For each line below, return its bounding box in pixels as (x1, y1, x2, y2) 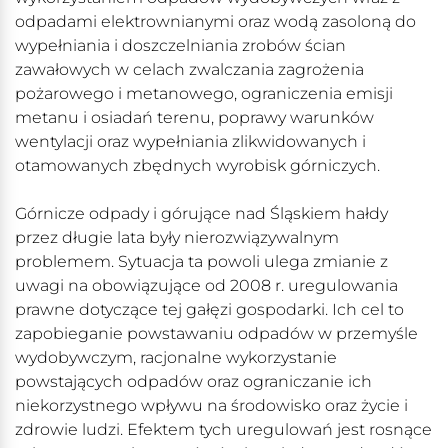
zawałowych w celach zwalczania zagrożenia (15, 60, 364, 80)
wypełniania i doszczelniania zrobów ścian (15, 36, 346, 56)
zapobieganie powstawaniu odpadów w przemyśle (15, 324, 418, 344)
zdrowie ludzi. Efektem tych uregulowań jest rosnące (15, 420, 432, 440)
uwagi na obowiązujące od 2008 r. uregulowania (15, 276, 398, 296)
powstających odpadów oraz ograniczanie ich (15, 372, 372, 392)
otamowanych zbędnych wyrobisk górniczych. (15, 156, 380, 176)
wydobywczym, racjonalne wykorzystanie (15, 348, 337, 368)
